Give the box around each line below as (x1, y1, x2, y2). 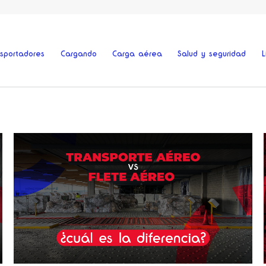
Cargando (60, 48, 97, 59)
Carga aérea (112, 48, 162, 59)
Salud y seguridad (178, 48, 246, 59)
